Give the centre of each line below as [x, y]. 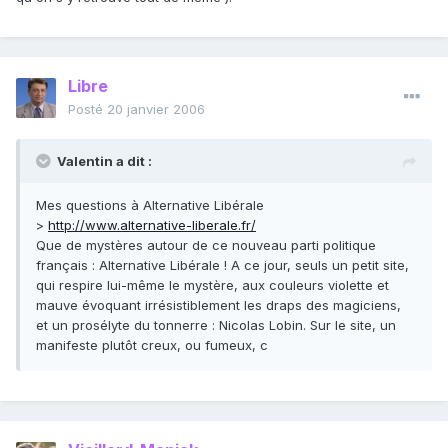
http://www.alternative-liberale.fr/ [152, 225]
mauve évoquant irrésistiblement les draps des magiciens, [218, 305]
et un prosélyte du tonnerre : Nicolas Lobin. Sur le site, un [216, 325]
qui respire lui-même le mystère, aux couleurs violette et [212, 285]
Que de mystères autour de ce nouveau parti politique [206, 245]
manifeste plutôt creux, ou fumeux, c [152, 345]
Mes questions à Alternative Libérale [150, 205]
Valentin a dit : [104, 161]
